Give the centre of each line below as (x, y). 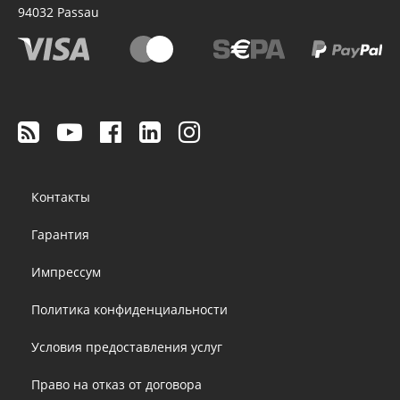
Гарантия (60, 234)
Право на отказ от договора (117, 384)
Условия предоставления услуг (127, 346)
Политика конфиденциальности (129, 309)
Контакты (61, 196)
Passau (78, 12)
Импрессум (66, 271)
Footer (50, 182)
